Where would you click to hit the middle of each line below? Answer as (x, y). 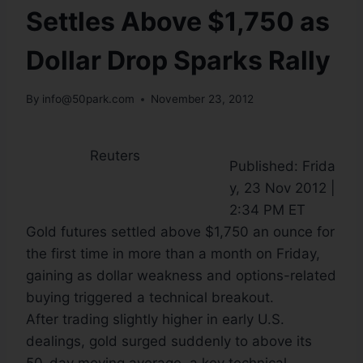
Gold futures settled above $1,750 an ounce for (180, 232)
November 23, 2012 (203, 99)
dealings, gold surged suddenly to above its (169, 342)
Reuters (115, 155)
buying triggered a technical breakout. (150, 298)
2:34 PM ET (267, 210)
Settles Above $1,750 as (178, 21)
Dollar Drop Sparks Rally (178, 60)
